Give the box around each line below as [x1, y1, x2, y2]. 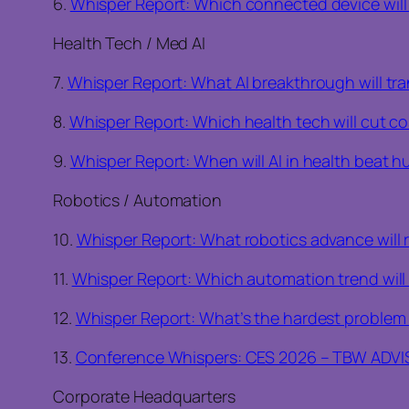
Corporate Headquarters [53, 385, 236, 407]
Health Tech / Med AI [53, 32, 205, 54]
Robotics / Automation [53, 189, 222, 211]
